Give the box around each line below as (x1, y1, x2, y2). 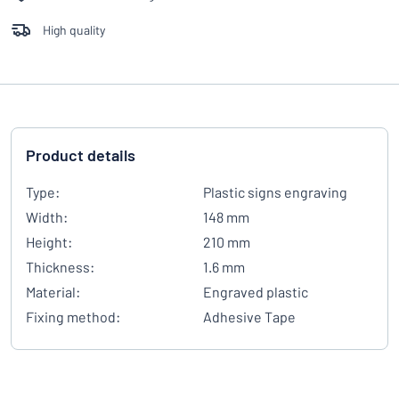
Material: (26, 283, 80, 300)
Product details (26, 145, 135, 165)
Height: (26, 233, 72, 250)
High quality (43, 22, 105, 37)
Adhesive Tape (203, 308, 296, 325)
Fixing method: (26, 308, 120, 325)
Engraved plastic (203, 283, 308, 300)
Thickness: (26, 258, 94, 275)
